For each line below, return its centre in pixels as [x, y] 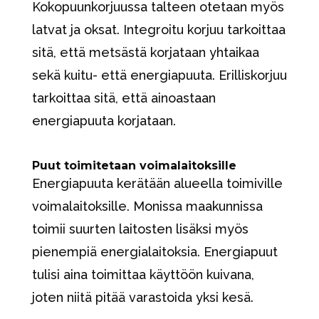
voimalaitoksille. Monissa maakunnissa [147, 206]
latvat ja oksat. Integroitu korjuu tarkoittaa [158, 30]
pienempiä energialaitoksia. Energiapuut [155, 252]
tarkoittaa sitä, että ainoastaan [124, 98]
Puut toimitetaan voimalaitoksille [134, 166]
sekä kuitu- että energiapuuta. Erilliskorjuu [159, 75]
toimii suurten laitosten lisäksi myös [140, 229]
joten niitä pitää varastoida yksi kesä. [142, 298]
